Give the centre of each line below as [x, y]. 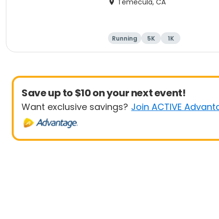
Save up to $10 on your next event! [104, 93]
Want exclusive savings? [75, 107]
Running [125, 38]
